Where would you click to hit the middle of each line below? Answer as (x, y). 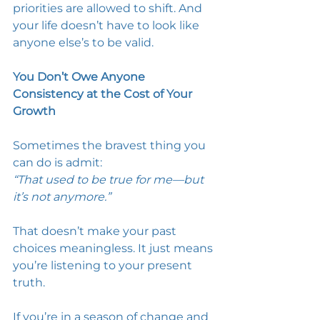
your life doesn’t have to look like (107, 25)
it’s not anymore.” (62, 197)
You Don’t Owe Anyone (80, 77)
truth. (30, 282)
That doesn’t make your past (96, 231)
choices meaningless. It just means (114, 248)
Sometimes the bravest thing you (111, 145)
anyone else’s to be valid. (85, 42)
